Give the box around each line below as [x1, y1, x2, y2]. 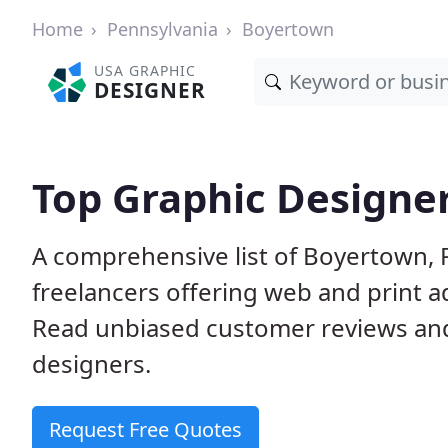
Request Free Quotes [49, 416, 242, 443]
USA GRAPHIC [94, 61, 197, 80]
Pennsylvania [107, 17, 218, 41]
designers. [32, 347, 151, 380]
